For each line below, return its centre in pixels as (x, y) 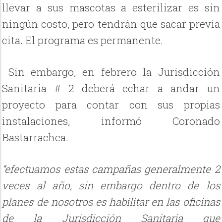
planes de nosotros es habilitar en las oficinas (111, 202)
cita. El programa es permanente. (83, 40)
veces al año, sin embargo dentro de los (111, 186)
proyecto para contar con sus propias (111, 105)
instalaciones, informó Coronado (111, 121)
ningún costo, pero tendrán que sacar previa (111, 24)
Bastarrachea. (35, 138)
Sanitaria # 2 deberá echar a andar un (111, 88)
